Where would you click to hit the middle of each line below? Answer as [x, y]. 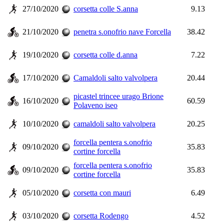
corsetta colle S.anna [106, 9]
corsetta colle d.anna [105, 55]
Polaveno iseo [95, 105]
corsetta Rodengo [101, 216]
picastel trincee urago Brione [118, 96]
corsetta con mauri [102, 193]
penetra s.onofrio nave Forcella [122, 32]
